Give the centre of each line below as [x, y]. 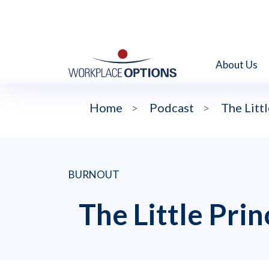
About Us [237, 64]
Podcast [172, 108]
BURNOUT [94, 175]
